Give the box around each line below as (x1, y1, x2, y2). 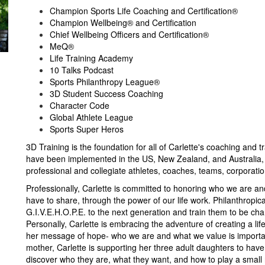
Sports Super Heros (50, 122, 124, 135)
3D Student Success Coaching (50, 87, 163, 99)
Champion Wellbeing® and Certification (50, 16, 196, 28)
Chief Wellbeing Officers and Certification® (50, 28, 209, 40)
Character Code (50, 99, 109, 111)
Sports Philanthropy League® (50, 75, 160, 88)
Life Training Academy (50, 51, 133, 64)
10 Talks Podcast (50, 63, 114, 76)
